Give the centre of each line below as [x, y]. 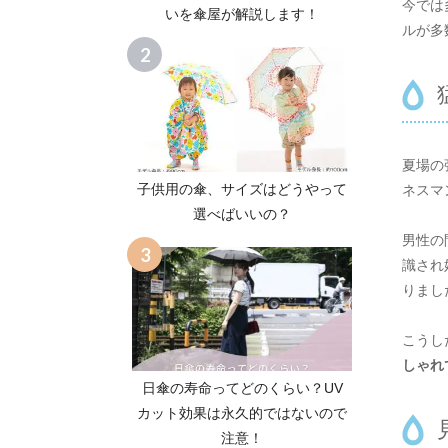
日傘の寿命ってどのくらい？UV [242, 388]
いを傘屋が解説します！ [242, 14]
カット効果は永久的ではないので [242, 413]
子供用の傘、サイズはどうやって [242, 188]
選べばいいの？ [242, 213]
